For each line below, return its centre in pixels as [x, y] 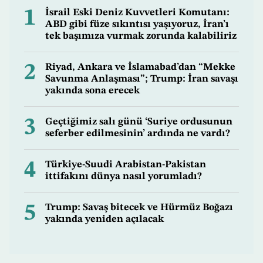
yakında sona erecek [92, 91]
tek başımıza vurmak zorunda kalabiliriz [141, 36]
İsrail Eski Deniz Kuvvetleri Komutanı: [137, 13]
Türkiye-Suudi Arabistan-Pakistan [126, 165]
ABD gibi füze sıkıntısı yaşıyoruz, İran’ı [137, 25]
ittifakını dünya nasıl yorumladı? [124, 177]
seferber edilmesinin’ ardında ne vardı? [138, 134]
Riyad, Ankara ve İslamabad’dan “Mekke [140, 68]
